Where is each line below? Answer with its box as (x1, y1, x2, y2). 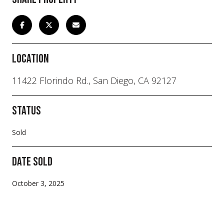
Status (12, 103, 41, 118)
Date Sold (12, 154, 52, 169)
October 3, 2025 (12, 178, 64, 188)
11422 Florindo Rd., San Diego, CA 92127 (12, 74, 176, 86)
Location (12, 51, 49, 66)
